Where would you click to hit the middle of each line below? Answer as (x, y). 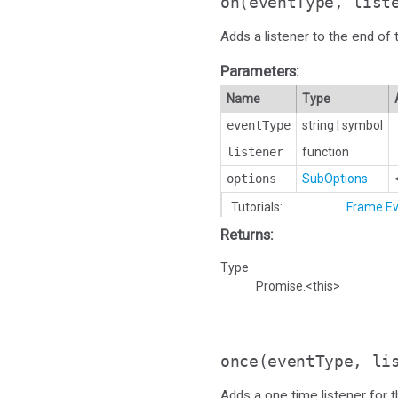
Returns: (247, 234)
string (318, 125)
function (326, 151)
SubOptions (335, 178)
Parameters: (260, 71)
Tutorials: (257, 207)
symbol (362, 125)
